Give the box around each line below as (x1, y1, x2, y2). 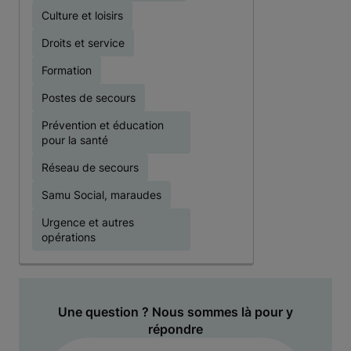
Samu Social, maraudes (42, 188, 161, 201)
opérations (42, 230, 96, 244)
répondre (148, 321, 203, 337)
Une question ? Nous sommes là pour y (58, 304, 293, 320)
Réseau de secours (42, 161, 139, 174)
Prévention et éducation (42, 118, 164, 132)
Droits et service (42, 36, 125, 49)
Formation (42, 63, 92, 77)
